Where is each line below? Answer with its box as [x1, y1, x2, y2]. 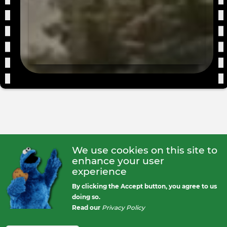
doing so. [72, 193, 101, 201]
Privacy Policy [102, 204, 145, 212]
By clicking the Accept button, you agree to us [72, 182, 217, 191]
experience [72, 165, 127, 178]
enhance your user [72, 155, 165, 167]
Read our [72, 204, 102, 212]
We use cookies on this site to [72, 144, 218, 157]
